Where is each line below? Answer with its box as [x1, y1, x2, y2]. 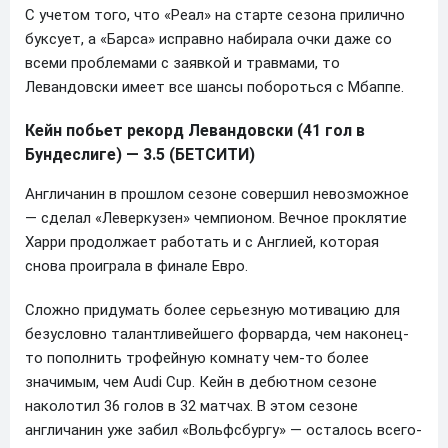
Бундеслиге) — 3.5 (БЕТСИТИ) [25, 144, 255, 164]
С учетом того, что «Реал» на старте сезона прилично [25, 5, 405, 24]
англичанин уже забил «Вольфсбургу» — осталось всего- [25, 420, 422, 439]
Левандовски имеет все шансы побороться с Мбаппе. [25, 77, 404, 96]
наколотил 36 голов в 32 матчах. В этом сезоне [25, 396, 358, 415]
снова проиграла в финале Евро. [25, 256, 248, 275]
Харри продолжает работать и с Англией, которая [25, 232, 379, 251]
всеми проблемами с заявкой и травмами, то [25, 53, 340, 72]
